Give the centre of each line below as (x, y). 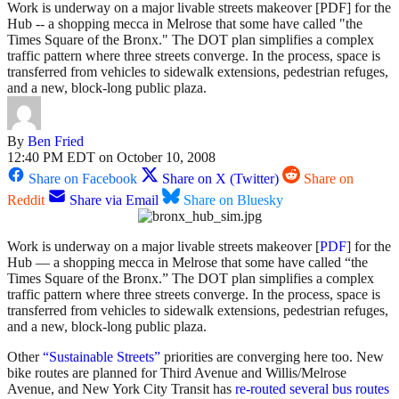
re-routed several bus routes (312, 389)
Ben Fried (56, 142)
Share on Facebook (83, 179)
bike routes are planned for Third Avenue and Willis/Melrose (177, 373)
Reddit (26, 200)
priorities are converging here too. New (272, 357)
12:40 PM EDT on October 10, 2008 (111, 158)
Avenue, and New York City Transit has (121, 389)
